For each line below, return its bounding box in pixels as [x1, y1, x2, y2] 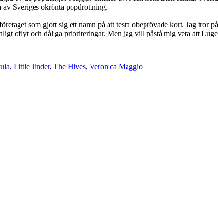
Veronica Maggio [90, 62, 143, 71]
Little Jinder [14, 62, 50, 71]
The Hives [54, 62, 86, 71]
